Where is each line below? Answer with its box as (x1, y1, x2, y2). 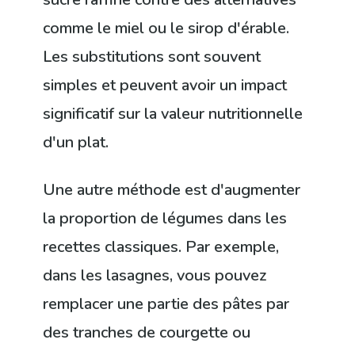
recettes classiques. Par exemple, (43, 235, 280, 258)
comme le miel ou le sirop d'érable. (43, 17, 290, 39)
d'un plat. (43, 131, 109, 153)
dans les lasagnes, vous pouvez (43, 264, 268, 286)
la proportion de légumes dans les (43, 207, 288, 229)
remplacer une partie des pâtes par (43, 292, 290, 315)
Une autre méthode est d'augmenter (43, 178, 301, 200)
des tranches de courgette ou (43, 321, 251, 343)
